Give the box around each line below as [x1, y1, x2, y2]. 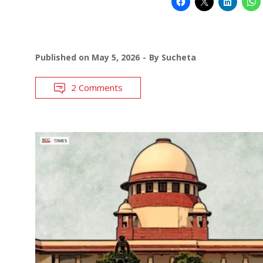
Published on [35, 52, 92, 63]
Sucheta [161, 52, 196, 63]
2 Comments [71, 82, 123, 94]
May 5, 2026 [92, 52, 140, 63]
